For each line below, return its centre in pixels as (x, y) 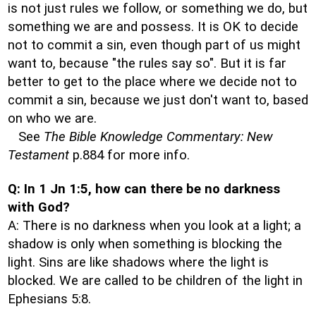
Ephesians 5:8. (49, 299)
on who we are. (52, 119)
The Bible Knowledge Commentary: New (158, 137)
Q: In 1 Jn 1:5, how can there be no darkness (144, 189)
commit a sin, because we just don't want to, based (158, 100)
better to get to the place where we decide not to (152, 82)
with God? (39, 207)
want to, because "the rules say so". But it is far (147, 63)
